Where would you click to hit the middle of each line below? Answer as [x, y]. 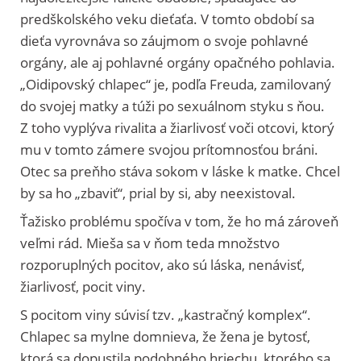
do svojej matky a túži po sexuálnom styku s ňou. [172, 106]
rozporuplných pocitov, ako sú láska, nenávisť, [162, 264]
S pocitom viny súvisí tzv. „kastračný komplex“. [166, 314]
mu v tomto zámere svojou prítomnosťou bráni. [169, 149]
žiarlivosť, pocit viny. [83, 286]
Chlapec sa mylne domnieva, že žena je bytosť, [165, 336]
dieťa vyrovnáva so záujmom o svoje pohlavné [164, 40]
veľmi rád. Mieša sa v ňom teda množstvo [150, 243]
